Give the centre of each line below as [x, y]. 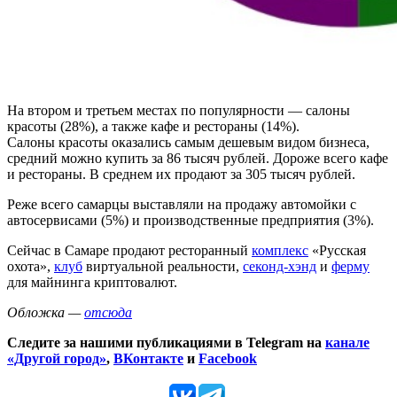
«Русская [337, 250]
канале [347, 342]
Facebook [228, 358]
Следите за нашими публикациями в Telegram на [166, 342]
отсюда [108, 312]
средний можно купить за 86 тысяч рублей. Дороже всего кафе [198, 158]
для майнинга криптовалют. [92, 282]
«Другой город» [57, 358]
